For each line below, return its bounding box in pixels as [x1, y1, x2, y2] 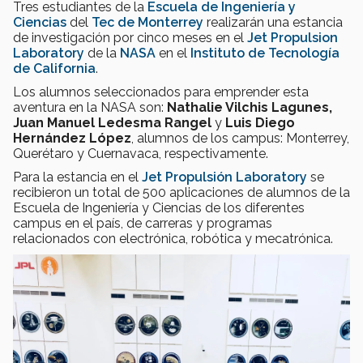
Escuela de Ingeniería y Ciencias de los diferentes [13, 199, 305, 216]
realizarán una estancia [203, 14, 343, 30]
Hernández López [13, 130, 131, 146]
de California [13, 60, 96, 76]
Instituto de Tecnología [190, 45, 340, 61]
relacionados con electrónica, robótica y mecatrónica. [13, 230, 333, 246]
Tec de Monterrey [92, 14, 203, 30]
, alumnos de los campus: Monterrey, [131, 130, 349, 146]
